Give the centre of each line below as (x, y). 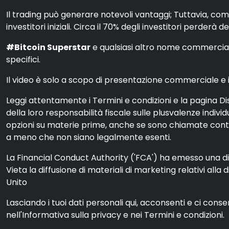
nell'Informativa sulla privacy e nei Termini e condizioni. (115, 215)
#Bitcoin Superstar (48, 47)
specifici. (23, 60)
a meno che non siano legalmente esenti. (89, 137)
